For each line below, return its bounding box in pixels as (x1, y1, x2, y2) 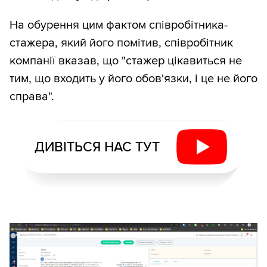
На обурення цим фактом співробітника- (10, 18, 228, 33)
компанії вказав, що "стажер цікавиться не (10, 54, 242, 69)
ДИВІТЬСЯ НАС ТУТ (34, 138, 160, 156)
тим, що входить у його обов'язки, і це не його (10, 72, 257, 86)
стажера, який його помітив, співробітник (10, 36, 233, 51)
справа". (10, 89, 54, 104)
